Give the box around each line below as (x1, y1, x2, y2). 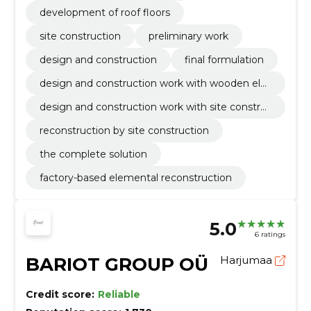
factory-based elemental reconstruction (39, 171, 232, 184)
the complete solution (39, 147, 147, 160)
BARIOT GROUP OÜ (25, 253, 208, 276)
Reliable (97, 287, 140, 301)
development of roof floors (39, 6, 170, 19)
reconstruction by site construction (39, 124, 209, 137)
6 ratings (255, 230, 286, 239)
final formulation (184, 53, 264, 66)
